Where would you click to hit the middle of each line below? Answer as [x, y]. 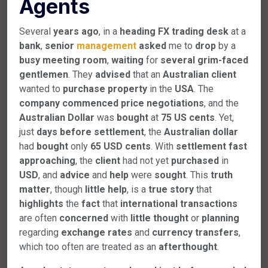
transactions [209, 203]
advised [113, 74]
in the [161, 89]
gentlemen [44, 74]
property [127, 89]
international [149, 203]
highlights [41, 203]
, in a [109, 31]
